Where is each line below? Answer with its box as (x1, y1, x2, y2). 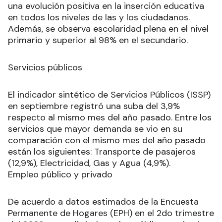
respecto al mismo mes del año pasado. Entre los (8, 111, 212, 123)
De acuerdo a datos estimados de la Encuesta (8, 195, 199, 208)
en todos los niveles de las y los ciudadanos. (8, 11, 190, 23)
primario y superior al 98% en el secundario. (8, 34, 188, 46)
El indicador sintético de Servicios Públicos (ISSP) (8, 88, 211, 101)
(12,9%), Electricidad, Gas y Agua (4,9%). (8, 157, 170, 169)
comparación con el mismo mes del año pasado (8, 134, 206, 146)
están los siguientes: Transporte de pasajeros (8, 145, 196, 158)
